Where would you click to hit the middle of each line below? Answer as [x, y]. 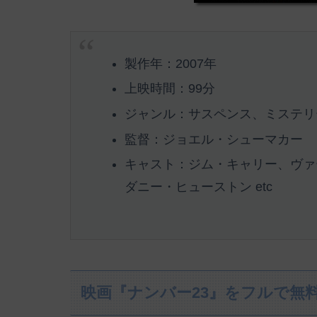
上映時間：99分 [169, 89]
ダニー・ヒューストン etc [198, 187]
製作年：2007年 [170, 63]
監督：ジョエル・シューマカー [213, 139]
